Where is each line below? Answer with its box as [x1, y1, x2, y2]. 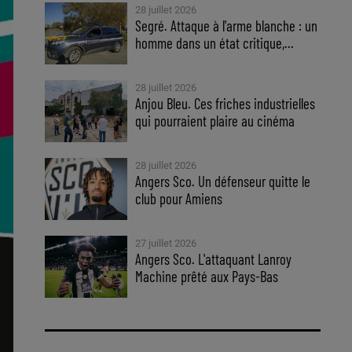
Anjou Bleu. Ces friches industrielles [135, 94, 316, 112]
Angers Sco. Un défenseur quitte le [135, 172, 311, 190]
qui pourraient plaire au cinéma [135, 112, 295, 130]
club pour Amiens [135, 189, 223, 207]
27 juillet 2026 [135, 237, 197, 249]
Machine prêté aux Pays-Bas [135, 267, 279, 285]
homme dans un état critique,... [135, 34, 295, 52]
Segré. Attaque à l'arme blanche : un [135, 16, 318, 35]
